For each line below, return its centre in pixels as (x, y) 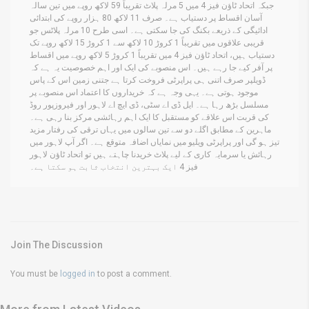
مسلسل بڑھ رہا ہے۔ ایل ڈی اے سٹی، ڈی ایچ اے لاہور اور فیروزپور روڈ (149, 104)
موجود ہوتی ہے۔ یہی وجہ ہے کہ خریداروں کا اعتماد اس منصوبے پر (144, 92)
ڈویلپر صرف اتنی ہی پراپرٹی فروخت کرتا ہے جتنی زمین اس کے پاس (148, 80)
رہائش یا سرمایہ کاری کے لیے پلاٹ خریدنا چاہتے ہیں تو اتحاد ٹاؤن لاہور (151, 154)
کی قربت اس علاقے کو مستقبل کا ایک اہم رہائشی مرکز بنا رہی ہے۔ (149, 117)
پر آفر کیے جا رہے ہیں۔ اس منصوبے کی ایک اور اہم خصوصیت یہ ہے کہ (151, 67)
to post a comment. (133, 273)
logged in (78, 273)
